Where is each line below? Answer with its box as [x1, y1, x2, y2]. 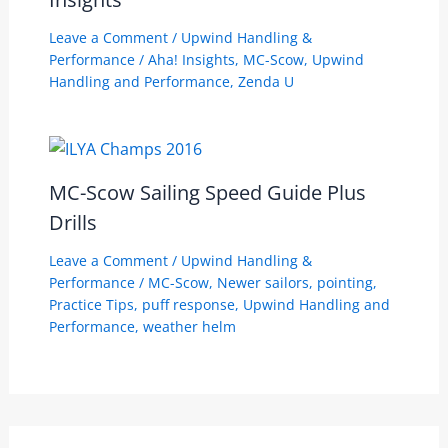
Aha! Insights [147, 50, 235, 70]
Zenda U [237, 72, 294, 92]
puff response [141, 294, 235, 314]
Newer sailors [216, 272, 309, 292]
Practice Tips [48, 294, 134, 314]
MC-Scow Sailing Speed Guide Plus [48, 178, 366, 206]
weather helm [142, 316, 236, 336]
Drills [48, 208, 97, 236]
